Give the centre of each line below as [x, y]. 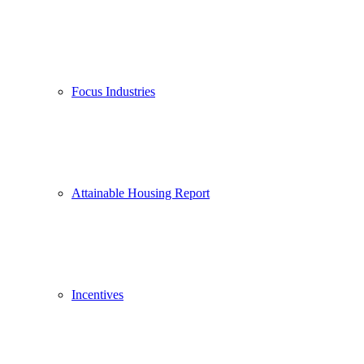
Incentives [97, 295]
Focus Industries [113, 91]
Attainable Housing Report [141, 193]
